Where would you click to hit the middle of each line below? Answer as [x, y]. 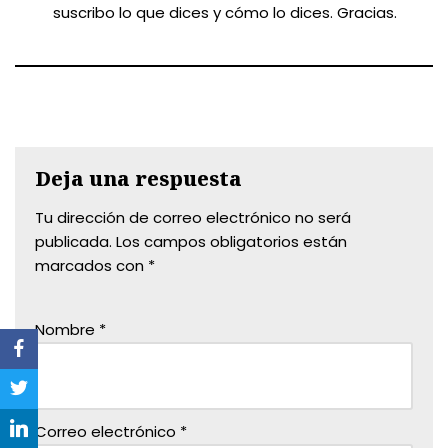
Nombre [67, 329]
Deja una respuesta [138, 178]
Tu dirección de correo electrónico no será [193, 217]
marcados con [91, 265]
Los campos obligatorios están [231, 241]
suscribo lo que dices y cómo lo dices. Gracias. [224, 12]
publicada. [73, 241]
